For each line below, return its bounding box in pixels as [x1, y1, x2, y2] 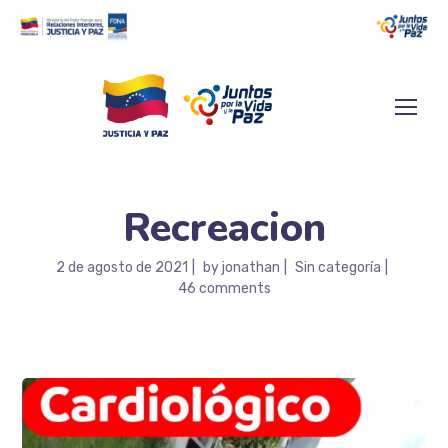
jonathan [221, 258, 280, 276]
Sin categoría [294, 258, 381, 276]
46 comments [177, 279, 271, 297]
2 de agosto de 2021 [55, 258, 188, 276]
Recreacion [122, 200, 326, 255]
